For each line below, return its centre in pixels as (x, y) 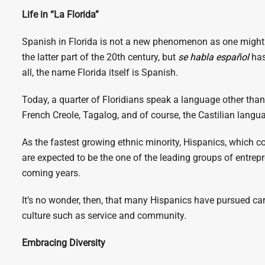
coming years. (51, 173)
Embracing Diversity (64, 243)
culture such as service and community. (104, 216)
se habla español (213, 57)
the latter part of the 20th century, (91, 57)
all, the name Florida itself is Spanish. (100, 72)
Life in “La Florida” (61, 14)
